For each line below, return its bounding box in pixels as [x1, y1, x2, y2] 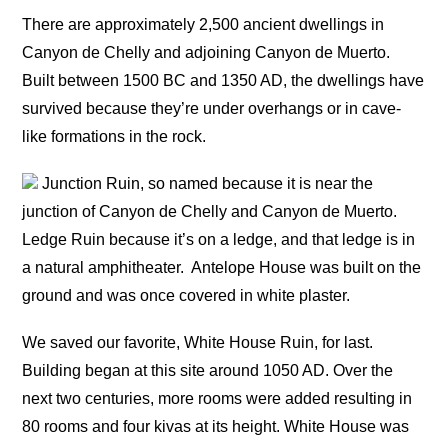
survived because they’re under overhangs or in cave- [22, 99, 402, 117]
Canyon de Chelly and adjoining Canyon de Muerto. [22, 43, 391, 61]
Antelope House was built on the [188, 259, 422, 277]
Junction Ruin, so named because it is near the [38, 175, 374, 193]
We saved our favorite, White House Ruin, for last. [22, 334, 374, 352]
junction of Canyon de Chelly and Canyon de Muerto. [22, 203, 402, 221]
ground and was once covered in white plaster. [22, 287, 351, 305]
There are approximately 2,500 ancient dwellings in [22, 15, 385, 33]
